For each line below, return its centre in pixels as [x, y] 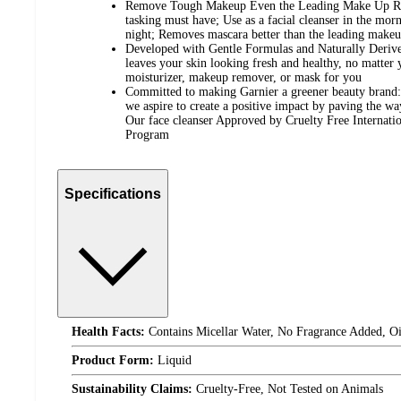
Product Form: [113, 361]
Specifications [113, 193]
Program [147, 135]
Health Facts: [108, 332]
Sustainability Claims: [132, 389]
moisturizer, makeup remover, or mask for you [243, 78]
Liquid [173, 361]
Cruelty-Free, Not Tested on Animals [288, 389]
